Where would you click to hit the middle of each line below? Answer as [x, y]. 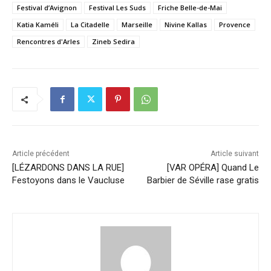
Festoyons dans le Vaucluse [68, 180]
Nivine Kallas [186, 24]
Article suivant [234, 153]
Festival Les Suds [117, 7]
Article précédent [41, 153]
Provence [235, 24]
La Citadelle [90, 24]
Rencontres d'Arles [48, 41]
